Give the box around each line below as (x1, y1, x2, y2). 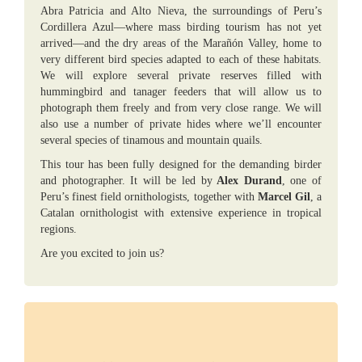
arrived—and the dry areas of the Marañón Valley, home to (40, 37, 322, 49)
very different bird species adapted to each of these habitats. (40, 53, 322, 65)
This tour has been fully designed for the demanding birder (40, 158, 322, 170)
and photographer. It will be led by (40, 175, 213, 187)
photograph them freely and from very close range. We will (40, 102, 322, 114)
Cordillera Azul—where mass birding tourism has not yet (40, 21, 322, 33)
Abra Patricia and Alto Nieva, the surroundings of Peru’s (40, 5, 322, 17)
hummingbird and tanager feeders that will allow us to (40, 86, 322, 98)
